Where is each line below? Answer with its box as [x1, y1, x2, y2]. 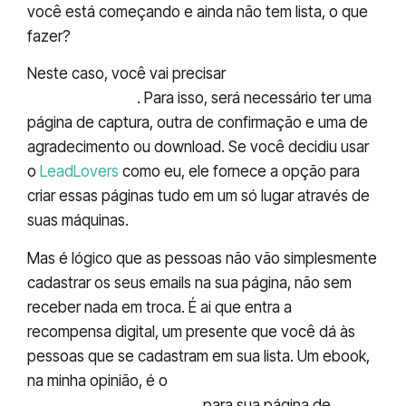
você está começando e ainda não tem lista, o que [27, 2, 368, 21]
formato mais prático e [171, 371, 341, 390]
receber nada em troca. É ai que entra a [27, 297, 292, 316]
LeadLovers [40, 162, 119, 181]
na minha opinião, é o [27, 371, 171, 390]
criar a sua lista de [229, 64, 362, 83]
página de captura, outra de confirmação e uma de [27, 113, 368, 132]
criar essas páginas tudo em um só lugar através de [27, 187, 370, 206]
